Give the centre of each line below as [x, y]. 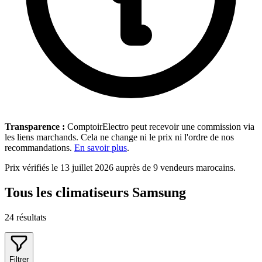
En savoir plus [101, 147]
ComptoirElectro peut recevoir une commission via [160, 126]
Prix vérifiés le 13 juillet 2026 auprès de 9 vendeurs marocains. [120, 167]
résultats [31, 217]
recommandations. [39, 147]
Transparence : [35, 126]
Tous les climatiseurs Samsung [95, 192]
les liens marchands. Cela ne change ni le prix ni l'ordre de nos [119, 137]
